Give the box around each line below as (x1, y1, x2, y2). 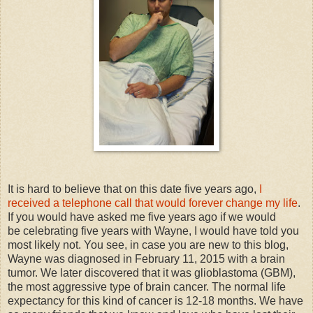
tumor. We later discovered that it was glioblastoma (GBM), (8, 266, 296, 279)
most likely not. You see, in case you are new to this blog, (8, 238, 289, 251)
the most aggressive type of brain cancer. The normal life (8, 280, 286, 293)
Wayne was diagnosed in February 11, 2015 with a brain (8, 252, 285, 265)
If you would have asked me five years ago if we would (8, 210, 276, 223)
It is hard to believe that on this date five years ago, (8, 182, 259, 195)
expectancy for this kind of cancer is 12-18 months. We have (8, 294, 303, 307)
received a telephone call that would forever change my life (8, 196, 298, 209)
